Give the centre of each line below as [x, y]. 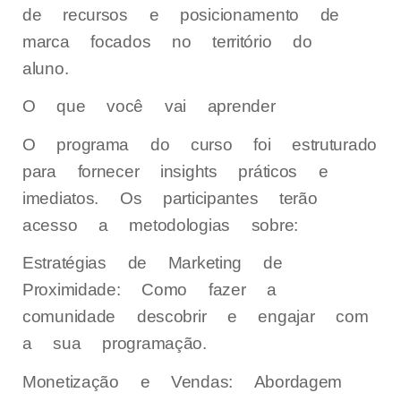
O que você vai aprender [149, 107]
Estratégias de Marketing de [153, 263]
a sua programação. [115, 344]
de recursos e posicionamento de [181, 14]
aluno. [46, 68]
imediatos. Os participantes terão [170, 198]
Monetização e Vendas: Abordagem [183, 381]
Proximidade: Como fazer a [149, 290]
